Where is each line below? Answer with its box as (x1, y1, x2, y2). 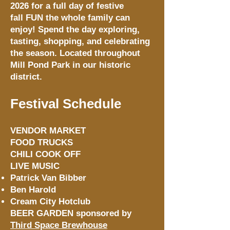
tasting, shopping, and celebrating (10, 36, 150, 46)
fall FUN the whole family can (10, 13, 130, 23)
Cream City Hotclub (10, 197, 90, 206)
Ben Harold (10, 185, 56, 195)
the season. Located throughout (10, 48, 140, 58)
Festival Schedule (10, 96, 121, 111)
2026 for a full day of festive (10, 1, 124, 11)
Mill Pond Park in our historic (10, 60, 130, 70)
